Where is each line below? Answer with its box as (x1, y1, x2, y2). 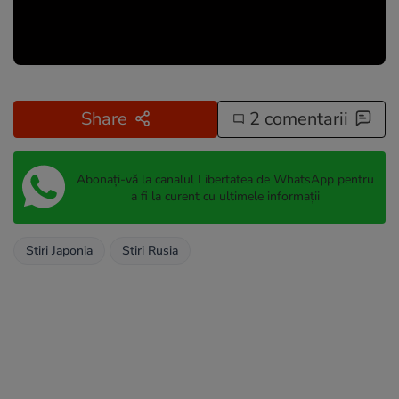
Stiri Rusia (122, 242, 178, 260)
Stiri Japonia (26, 242, 93, 260)
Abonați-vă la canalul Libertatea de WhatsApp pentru (76, 170, 374, 188)
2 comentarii (244, 107, 348, 132)
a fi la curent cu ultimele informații (130, 187, 320, 205)
